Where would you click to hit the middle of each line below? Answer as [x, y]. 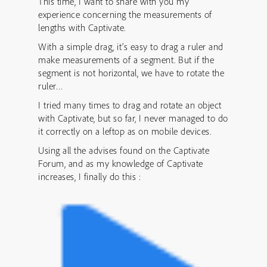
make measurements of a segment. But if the [126, 60]
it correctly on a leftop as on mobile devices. [125, 131]
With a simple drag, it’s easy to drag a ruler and [131, 46]
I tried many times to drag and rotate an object [130, 105]
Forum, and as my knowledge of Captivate [121, 163]
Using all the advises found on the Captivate [124, 150]
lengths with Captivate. [82, 27]
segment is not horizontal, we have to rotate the [131, 73]
